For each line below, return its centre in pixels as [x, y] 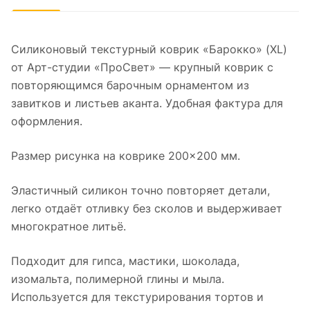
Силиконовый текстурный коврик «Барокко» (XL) [149, 49]
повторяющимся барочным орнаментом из [130, 85]
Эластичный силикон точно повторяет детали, [140, 191]
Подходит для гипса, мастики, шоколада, [125, 261]
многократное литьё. [69, 227]
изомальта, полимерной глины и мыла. [118, 279]
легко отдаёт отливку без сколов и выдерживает [147, 209]
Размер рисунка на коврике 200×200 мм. [126, 156]
